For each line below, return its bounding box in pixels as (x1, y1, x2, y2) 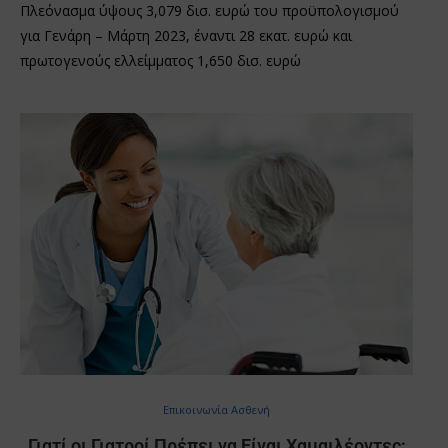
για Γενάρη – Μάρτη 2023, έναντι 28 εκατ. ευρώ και (20, 25, 352, 45)
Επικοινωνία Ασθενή (163, 401, 270, 417)
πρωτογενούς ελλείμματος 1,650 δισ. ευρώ (20, 50, 301, 70)
